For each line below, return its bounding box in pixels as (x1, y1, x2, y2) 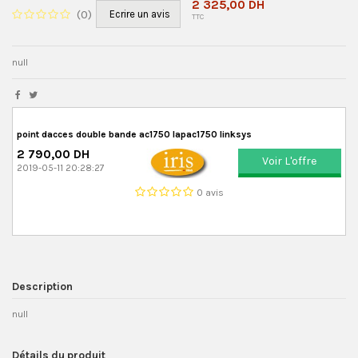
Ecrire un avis (109, 7, 170, 20)
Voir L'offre (262, 153, 318, 168)
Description (12, 280, 73, 293)
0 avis (196, 187, 224, 199)
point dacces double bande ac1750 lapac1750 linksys (17, 128, 252, 140)
